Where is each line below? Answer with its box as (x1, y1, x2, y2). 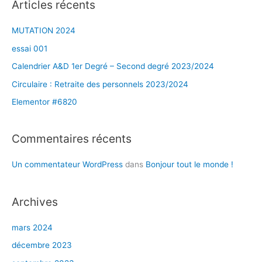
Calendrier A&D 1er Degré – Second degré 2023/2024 (12, 61, 214, 71)
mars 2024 (12, 222, 53, 232)
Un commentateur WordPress (12, 160, 123, 170)
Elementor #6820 (12, 96, 77, 106)
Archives (12, 194, 58, 209)
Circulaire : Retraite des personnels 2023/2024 (12, 79, 188, 89)
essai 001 (12, 43, 47, 53)
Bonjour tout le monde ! (146, 160, 233, 170)
